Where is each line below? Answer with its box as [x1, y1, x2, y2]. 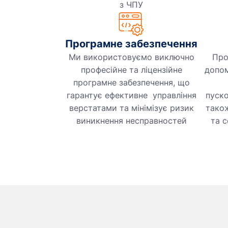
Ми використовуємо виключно [68, 52, 194, 63]
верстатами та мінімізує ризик [69, 103, 194, 113]
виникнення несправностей [76, 116, 187, 126]
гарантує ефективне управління [66, 90, 196, 101]
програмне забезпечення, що [73, 77, 190, 88]
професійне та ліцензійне [80, 65, 182, 75]
